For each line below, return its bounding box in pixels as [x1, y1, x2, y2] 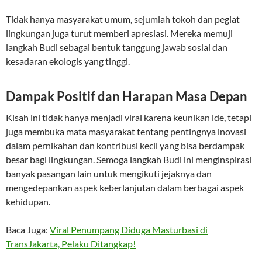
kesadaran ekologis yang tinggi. [6, 56, 130, 67]
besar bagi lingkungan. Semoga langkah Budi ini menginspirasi [6, 154, 251, 165]
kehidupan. [6, 196, 50, 207]
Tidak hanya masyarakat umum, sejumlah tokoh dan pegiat [6, 13, 240, 25]
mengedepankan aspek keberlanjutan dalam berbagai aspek [6, 182, 244, 193]
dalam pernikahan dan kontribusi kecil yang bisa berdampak [6, 140, 244, 151]
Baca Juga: [6, 224, 50, 235]
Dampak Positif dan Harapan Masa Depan [6, 88, 247, 104]
